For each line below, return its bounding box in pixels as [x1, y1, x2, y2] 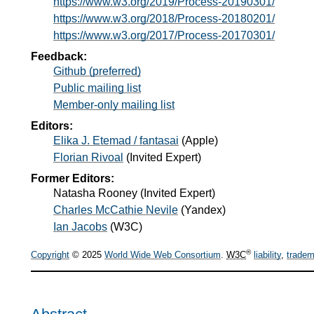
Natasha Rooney [53, 186, 137, 199]
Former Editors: [31, 172, 114, 184]
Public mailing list [53, 81, 141, 94]
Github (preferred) [53, 64, 141, 77]
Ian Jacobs [53, 220, 107, 233]
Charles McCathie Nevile [53, 203, 178, 216]
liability [254, 250, 281, 261]
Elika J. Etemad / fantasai [53, 134, 179, 146]
